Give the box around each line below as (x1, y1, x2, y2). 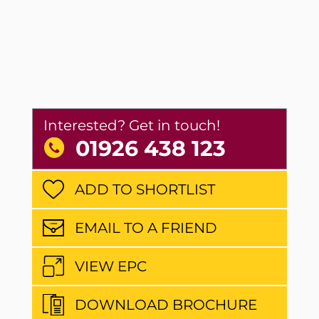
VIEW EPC (74, 257, 147, 275)
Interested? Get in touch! (43, 116, 220, 134)
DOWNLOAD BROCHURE (74, 296, 257, 313)
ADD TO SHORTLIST (74, 180, 215, 198)
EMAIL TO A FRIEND (74, 219, 217, 236)
